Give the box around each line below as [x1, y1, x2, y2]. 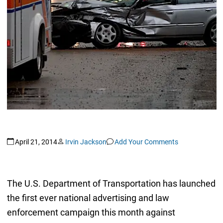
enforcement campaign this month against [6, 207, 175, 218]
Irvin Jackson [65, 137, 107, 146]
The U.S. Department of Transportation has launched [6, 178, 216, 189]
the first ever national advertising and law [6, 193, 169, 204]
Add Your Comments [114, 137, 178, 146]
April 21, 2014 [14, 137, 57, 146]
